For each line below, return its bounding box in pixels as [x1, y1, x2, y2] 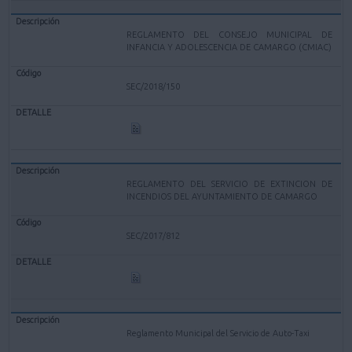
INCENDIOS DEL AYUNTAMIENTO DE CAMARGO [126, 191, 318, 201]
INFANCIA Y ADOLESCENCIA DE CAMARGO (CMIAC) [126, 42, 332, 52]
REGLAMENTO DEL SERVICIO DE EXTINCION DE [126, 178, 332, 189]
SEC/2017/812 [126, 230, 181, 240]
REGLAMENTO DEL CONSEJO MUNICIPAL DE [126, 29, 332, 39]
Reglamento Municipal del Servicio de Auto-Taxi [126, 328, 310, 338]
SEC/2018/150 [126, 81, 181, 91]
